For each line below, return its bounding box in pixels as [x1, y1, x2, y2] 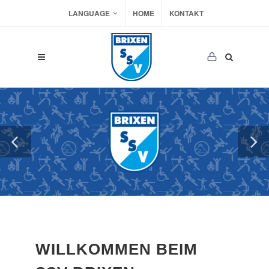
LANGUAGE [68, 8, 110, 19]
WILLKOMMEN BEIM [35, 240, 198, 258]
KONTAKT [169, 8, 204, 19]
